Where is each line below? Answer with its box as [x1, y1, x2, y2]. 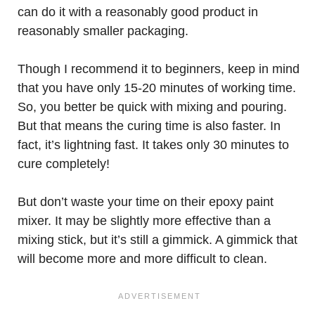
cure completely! [18, 157, 110, 171]
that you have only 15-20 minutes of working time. [18, 81, 296, 95]
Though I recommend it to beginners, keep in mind [18, 62, 300, 76]
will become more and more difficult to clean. [18, 252, 267, 266]
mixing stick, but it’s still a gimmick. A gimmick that [18, 233, 297, 247]
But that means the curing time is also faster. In [18, 119, 281, 133]
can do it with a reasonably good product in [18, 5, 258, 19]
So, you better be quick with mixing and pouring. [18, 100, 287, 114]
